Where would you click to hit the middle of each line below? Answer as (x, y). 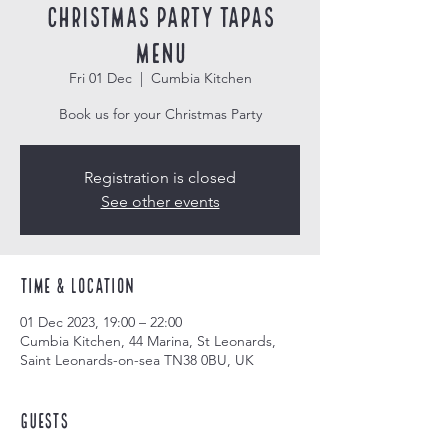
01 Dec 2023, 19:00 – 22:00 (101, 322)
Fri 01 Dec (100, 78)
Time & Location (77, 284)
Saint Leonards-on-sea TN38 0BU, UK (137, 360)
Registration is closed (160, 177)
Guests (44, 419)
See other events (160, 201)
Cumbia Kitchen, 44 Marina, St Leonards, (148, 341)
